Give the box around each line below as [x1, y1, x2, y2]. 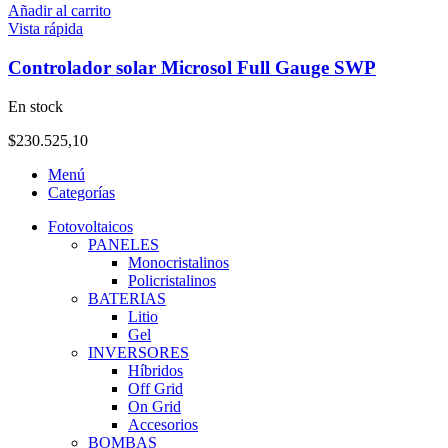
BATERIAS [88, 289, 166, 307]
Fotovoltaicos [48, 217, 133, 235]
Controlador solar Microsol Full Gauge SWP [8, 56, 376, 78]
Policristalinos [128, 271, 216, 289]
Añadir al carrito [8, 2, 111, 20]
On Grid [128, 397, 181, 415]
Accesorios [128, 415, 198, 433]
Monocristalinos [128, 253, 229, 271]
